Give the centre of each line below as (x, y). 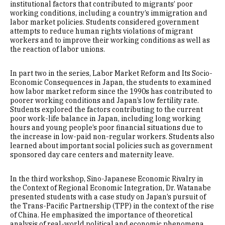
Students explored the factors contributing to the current (106, 110)
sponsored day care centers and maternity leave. (92, 155)
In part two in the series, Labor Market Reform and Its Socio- (111, 74)
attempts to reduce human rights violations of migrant (101, 31)
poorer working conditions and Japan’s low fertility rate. (104, 101)
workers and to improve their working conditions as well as (110, 40)
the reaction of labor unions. (58, 49)
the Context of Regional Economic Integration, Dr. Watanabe (110, 188)
